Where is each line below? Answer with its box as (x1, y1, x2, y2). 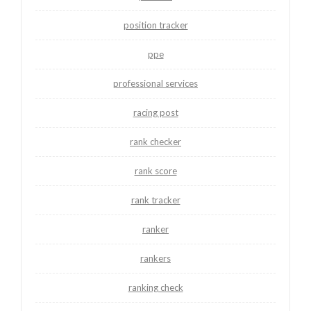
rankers (140, 252, 171, 264)
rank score (134, 165, 177, 176)
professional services (113, 77, 198, 89)
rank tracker (131, 194, 180, 205)
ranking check (128, 281, 183, 293)
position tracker (123, 19, 188, 31)
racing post (133, 106, 178, 118)
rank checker (130, 135, 181, 147)
